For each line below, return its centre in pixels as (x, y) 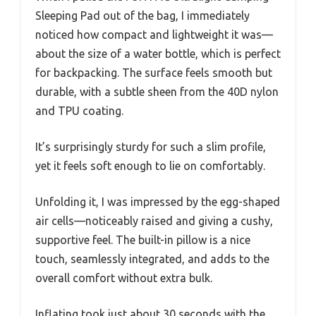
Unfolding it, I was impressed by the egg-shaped (158, 201)
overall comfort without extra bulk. (124, 278)
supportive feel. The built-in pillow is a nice (143, 239)
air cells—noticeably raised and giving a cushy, (154, 220)
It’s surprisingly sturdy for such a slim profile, (151, 146)
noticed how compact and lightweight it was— (154, 34)
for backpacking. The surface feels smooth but (154, 72)
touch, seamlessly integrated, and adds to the (152, 259)
